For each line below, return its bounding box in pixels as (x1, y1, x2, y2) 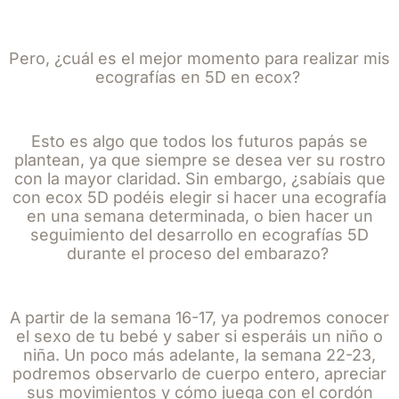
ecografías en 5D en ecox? (94, 68, 300, 86)
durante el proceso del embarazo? (66, 244, 329, 263)
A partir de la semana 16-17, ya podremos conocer (10, 308, 389, 327)
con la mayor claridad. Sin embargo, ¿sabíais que (13, 169, 386, 188)
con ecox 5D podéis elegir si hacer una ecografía (12, 188, 387, 207)
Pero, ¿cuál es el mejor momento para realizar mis (9, 49, 390, 68)
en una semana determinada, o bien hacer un (26, 207, 373, 225)
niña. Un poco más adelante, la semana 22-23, (23, 346, 376, 364)
